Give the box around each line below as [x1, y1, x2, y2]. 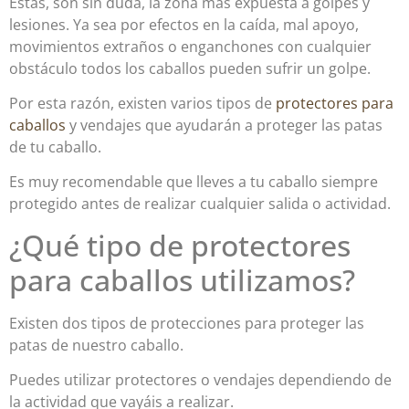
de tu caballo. [9, 136, 101, 157]
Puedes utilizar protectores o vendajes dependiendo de [9, 370, 392, 391]
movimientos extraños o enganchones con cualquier [9, 36, 372, 57]
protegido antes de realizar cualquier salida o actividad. [9, 194, 391, 215]
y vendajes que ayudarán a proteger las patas [66, 114, 383, 135]
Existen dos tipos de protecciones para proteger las [9, 312, 364, 333]
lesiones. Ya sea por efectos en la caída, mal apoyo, [9, 14, 359, 35]
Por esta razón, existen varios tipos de [9, 92, 276, 113]
